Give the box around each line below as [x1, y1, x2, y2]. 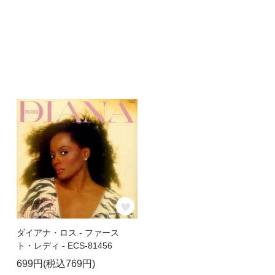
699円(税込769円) [16, 258, 95, 269]
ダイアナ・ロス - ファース [16, 228, 119, 238]
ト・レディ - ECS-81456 [16, 241, 112, 251]
